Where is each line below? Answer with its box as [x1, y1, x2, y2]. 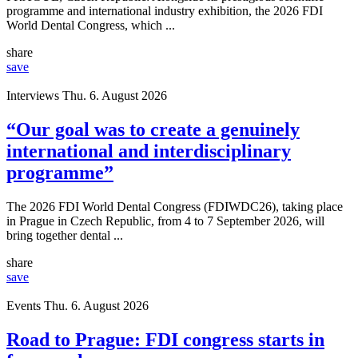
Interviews [6, 89, 59, 102]
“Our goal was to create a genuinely [6, 118, 300, 140]
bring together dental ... [6, 228, 123, 242]
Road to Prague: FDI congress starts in [6, 328, 324, 350]
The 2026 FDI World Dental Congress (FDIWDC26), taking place [6, 199, 343, 213]
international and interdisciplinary [6, 140, 291, 161]
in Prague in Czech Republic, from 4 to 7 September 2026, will [6, 213, 324, 228]
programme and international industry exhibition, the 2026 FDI [6, 4, 323, 18]
